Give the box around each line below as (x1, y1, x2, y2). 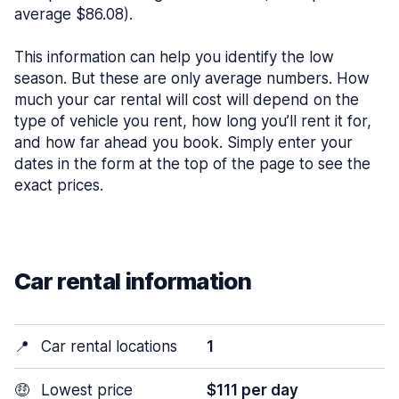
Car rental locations (37, 338, 177, 355)
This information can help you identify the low (14, 48, 334, 66)
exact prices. (14, 176, 103, 194)
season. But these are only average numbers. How (14, 69, 370, 87)
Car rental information (14, 267, 252, 295)
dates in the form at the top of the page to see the (14, 155, 370, 173)
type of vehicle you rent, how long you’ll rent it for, (14, 112, 371, 130)
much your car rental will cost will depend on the (14, 91, 359, 109)
